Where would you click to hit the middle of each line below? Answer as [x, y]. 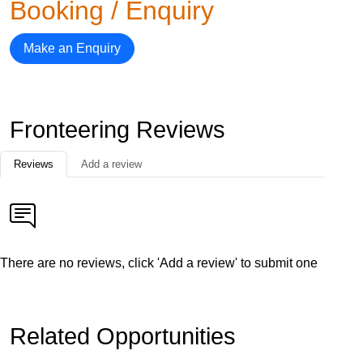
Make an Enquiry [72, 49]
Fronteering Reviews [117, 130]
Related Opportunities [123, 337]
